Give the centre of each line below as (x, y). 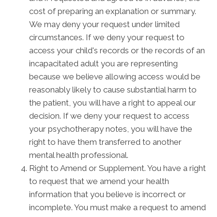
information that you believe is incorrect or (108, 194)
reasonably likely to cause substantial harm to (113, 90)
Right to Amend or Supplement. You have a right (117, 168)
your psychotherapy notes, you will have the (111, 129)
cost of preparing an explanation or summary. (113, 11)
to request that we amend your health (99, 181)
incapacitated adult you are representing (103, 63)
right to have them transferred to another (105, 142)
